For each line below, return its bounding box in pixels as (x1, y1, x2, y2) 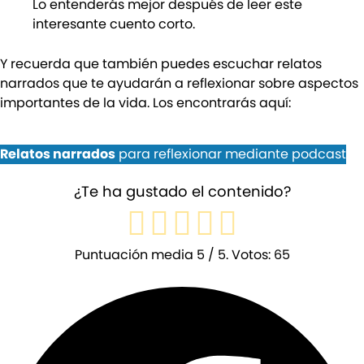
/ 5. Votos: (204, 245, 274, 265)
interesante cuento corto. (32, 14, 195, 33)
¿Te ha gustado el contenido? (73, 181, 291, 202)
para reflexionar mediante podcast (115, 145, 346, 164)
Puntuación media (74, 245, 197, 265)
